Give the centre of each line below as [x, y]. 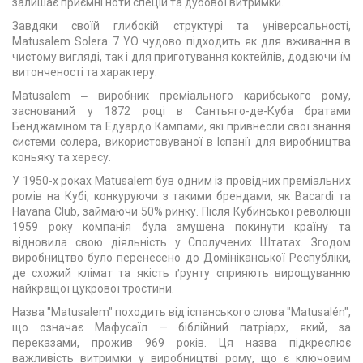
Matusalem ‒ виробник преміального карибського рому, [181, 96]
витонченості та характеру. [85, 72]
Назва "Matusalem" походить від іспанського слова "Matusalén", [181, 312]
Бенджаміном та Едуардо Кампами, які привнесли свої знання [181, 126]
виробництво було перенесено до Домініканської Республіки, [181, 258]
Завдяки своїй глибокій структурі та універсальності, [181, 26]
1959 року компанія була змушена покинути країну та [181, 227]
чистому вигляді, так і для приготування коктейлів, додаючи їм [181, 57]
